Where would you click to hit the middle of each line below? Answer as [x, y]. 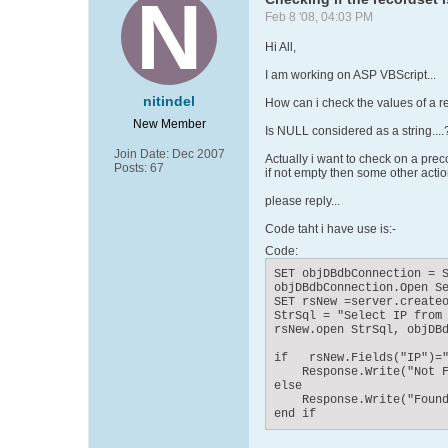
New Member [169, 124]
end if [295, 414]
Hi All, [280, 47]
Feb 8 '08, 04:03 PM [319, 17]
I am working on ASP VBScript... [350, 75]
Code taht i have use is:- [330, 229]
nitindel [169, 101]
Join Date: [141, 154]
